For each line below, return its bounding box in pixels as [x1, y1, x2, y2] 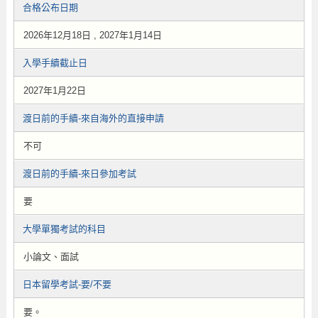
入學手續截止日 [22, 57, 87, 68]
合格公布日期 [22, 2, 78, 13]
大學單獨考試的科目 [22, 224, 106, 234]
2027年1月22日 [23, 85, 86, 96]
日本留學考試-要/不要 [22, 279, 111, 290]
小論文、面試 [23, 251, 79, 262]
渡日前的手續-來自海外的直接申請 [22, 113, 164, 124]
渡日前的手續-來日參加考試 [22, 168, 136, 179]
